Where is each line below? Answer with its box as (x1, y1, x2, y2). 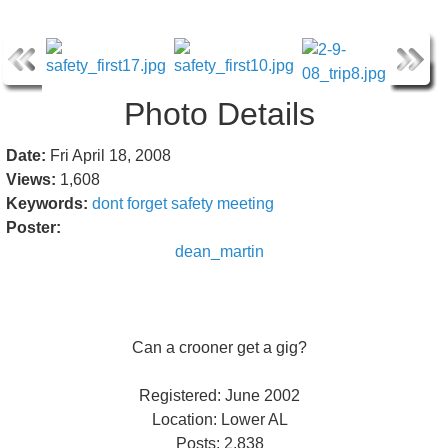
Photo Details (124, 96, 315, 132)
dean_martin (175, 243, 264, 260)
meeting (217, 195, 274, 212)
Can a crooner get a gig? (132, 339, 307, 356)
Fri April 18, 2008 (46, 147, 171, 164)
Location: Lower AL (151, 411, 288, 428)
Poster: (6, 219, 61, 236)
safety (171, 195, 213, 212)
